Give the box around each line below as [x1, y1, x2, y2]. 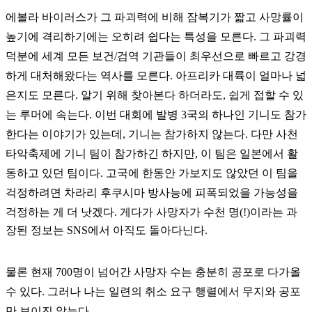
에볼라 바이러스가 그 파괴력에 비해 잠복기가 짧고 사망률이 [6, 10, 304, 23]
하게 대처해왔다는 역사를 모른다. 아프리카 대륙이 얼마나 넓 [6, 69, 306, 81]
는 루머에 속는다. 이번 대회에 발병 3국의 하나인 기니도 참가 [6, 108, 306, 120]
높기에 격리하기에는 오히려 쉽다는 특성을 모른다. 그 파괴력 [6, 30, 306, 42]
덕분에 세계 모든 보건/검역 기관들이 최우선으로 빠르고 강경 [6, 49, 306, 62]
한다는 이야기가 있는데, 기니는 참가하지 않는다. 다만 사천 [6, 127, 298, 140]
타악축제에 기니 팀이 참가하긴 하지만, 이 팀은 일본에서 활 [6, 147, 298, 159]
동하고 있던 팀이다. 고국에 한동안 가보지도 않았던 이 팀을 [6, 166, 298, 179]
